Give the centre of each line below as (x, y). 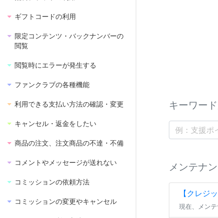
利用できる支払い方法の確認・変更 (69, 104)
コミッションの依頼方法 (52, 182)
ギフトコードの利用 (45, 17)
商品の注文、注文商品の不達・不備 (69, 143)
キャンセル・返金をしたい (55, 124)
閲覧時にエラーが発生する (55, 65)
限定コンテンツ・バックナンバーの (69, 36)
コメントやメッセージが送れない (66, 163)
